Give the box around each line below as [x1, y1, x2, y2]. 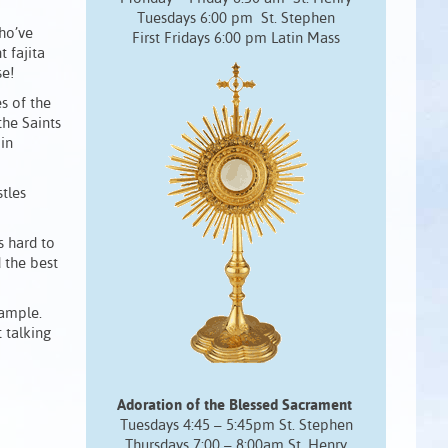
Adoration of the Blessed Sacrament [116, 398, 356, 413]
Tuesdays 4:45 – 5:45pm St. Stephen [119, 418, 353, 433]
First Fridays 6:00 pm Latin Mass [132, 31, 340, 46]
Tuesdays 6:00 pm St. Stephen [137, 11, 335, 26]
